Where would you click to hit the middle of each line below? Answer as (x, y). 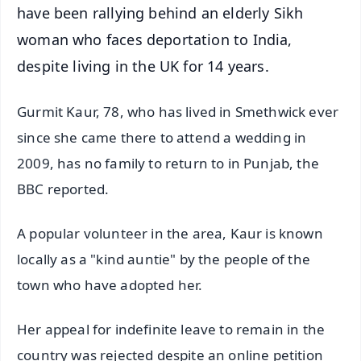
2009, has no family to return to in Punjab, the (168, 164)
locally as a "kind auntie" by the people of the (164, 259)
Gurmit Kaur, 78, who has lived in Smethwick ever (178, 112)
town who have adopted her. (110, 285)
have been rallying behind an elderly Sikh (160, 12)
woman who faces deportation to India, (155, 39)
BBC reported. (63, 189)
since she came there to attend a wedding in (162, 138)
